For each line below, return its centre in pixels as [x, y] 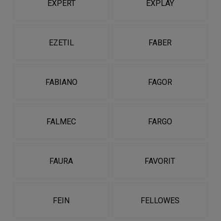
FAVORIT [160, 161]
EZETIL [61, 42]
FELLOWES [160, 200]
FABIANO [61, 82]
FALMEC [61, 121]
